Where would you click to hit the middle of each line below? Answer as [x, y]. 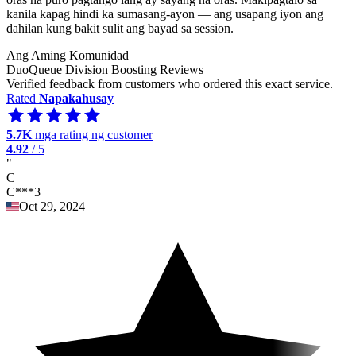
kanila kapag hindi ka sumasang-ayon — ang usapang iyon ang [165, 14]
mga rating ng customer [92, 134]
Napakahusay [76, 98]
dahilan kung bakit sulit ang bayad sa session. [120, 28]
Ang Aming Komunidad [68, 55]
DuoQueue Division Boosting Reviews [105, 69]
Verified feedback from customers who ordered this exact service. [170, 83]
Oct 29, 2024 [52, 206]
